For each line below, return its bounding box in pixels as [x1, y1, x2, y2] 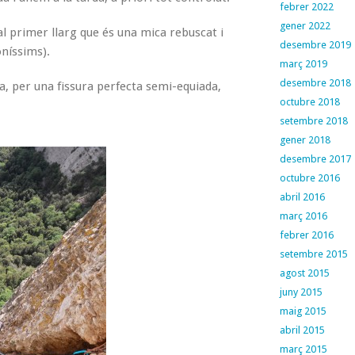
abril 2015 [279, 324, 325, 336]
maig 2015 [279, 305, 326, 317]
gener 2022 [279, 20, 330, 32]
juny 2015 [279, 286, 323, 298]
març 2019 [279, 58, 327, 70]
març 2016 [279, 210, 327, 222]
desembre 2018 [279, 77, 351, 89]
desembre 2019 [279, 39, 351, 51]
